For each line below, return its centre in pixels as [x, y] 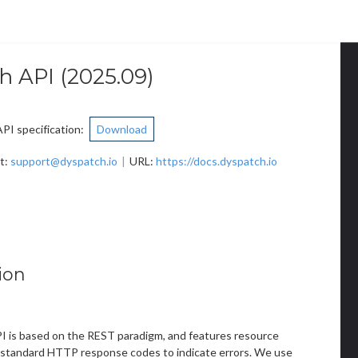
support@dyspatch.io [64, 161]
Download [122, 129]
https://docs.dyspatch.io [217, 161]
